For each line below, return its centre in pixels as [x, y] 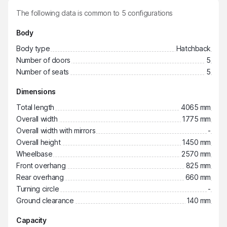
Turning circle [38, 189]
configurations [149, 13]
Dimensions [36, 91]
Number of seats [43, 72]
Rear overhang [40, 177]
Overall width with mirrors [56, 130]
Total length [35, 107]
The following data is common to [69, 13]
